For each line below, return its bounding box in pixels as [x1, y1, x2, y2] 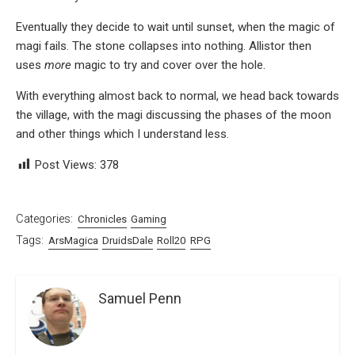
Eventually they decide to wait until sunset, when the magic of [16, 19, 335, 34]
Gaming [131, 212, 167, 225]
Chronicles [77, 212, 127, 225]
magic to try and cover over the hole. [71, 57, 265, 72]
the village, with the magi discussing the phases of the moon [16, 107, 331, 122]
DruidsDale [102, 235, 154, 247]
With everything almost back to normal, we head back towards [16, 88, 339, 103]
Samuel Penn [98, 290, 181, 307]
